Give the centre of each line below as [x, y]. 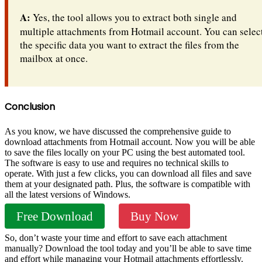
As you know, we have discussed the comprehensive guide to [118, 131]
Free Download [55, 216]
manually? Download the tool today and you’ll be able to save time [128, 248]
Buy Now [154, 216]
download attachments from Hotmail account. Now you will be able [130, 142]
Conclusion [30, 106]
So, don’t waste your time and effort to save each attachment [116, 237]
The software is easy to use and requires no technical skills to [117, 163]
